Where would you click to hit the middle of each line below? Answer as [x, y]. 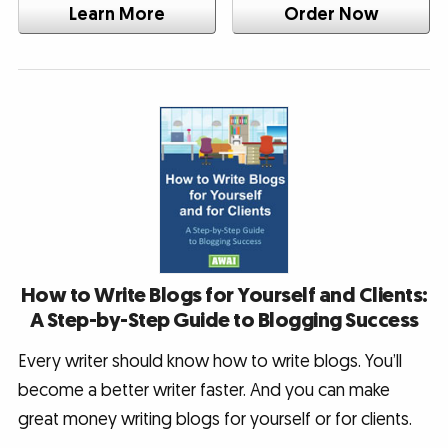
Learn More [116, 14]
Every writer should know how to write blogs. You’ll [209, 361]
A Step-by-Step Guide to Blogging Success [224, 320]
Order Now [331, 14]
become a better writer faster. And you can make [203, 390]
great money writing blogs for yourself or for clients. [214, 419]
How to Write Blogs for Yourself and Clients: [224, 295]
